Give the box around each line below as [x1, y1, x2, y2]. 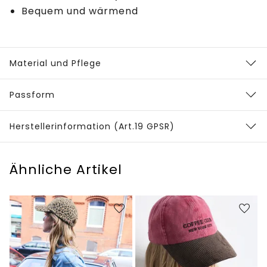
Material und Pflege [10, 57, 101, 70]
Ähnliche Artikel [10, 160, 122, 179]
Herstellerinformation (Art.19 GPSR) [10, 120, 175, 133]
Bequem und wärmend [21, 4, 138, 18]
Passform [10, 89, 55, 101]
